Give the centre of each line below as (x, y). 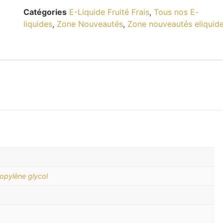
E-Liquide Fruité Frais (110, 12)
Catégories (45, 12)
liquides (38, 24)
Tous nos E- (176, 12)
